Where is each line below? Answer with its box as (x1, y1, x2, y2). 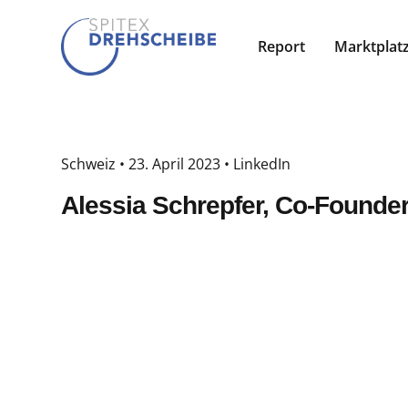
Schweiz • (61, 153, 128, 174)
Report (258, 36, 305, 57)
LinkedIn (233, 153, 291, 174)
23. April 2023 (128, 153, 220, 174)
